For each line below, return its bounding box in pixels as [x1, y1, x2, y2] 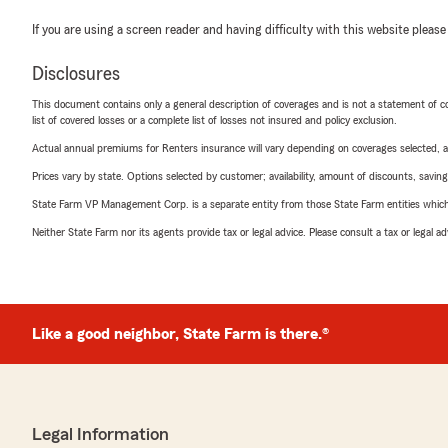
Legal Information [32, 425, 169, 443]
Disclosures [32, 64, 120, 84]
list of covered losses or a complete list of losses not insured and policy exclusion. [32, 114, 397, 126]
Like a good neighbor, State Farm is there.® [32, 326, 329, 342]
